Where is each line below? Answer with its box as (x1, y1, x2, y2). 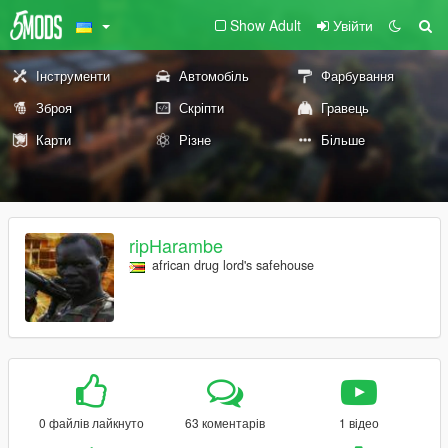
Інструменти (36, 66, 110, 85)
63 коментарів (184, 414, 265, 431)
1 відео (338, 414, 379, 431)
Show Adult (230, 15, 301, 35)
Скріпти (178, 98, 224, 117)
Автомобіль (178, 66, 249, 85)
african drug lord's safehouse (152, 256, 314, 275)
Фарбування (321, 66, 395, 85)
